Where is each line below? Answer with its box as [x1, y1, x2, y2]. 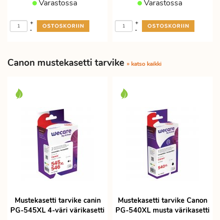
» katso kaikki [127, 60, 162, 68]
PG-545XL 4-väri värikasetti [10, 205, 105, 215]
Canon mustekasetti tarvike [7, 56, 127, 69]
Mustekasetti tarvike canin [14, 195, 101, 205]
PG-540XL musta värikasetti [115, 205, 210, 215]
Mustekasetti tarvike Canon [118, 195, 207, 205]
